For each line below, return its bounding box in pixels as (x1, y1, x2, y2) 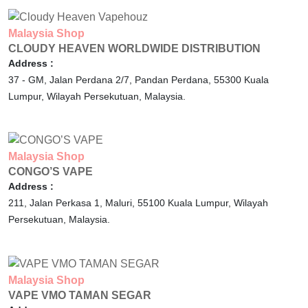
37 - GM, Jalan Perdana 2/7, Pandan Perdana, (8, 74, 214, 85)
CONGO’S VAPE (8, 166, 93, 178)
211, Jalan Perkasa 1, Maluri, (8, 197, 137, 209)
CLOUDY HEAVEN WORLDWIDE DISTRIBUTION (8, 42, 261, 54)
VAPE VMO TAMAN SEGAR (8, 289, 151, 302)
